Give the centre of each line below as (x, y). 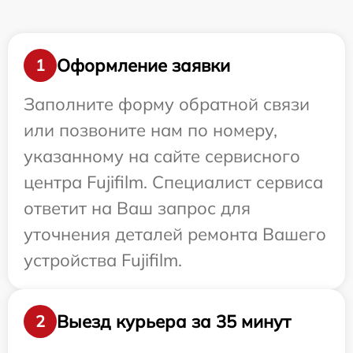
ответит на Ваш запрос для (137, 208)
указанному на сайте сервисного (162, 156)
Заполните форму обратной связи (167, 104)
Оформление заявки (143, 65)
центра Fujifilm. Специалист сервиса (173, 182)
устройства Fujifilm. (103, 260)
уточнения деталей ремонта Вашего (175, 234)
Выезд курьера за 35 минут (174, 321)
